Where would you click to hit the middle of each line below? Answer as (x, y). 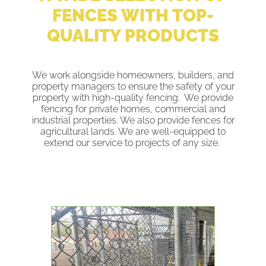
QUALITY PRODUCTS (133, 36)
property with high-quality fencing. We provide (133, 98)
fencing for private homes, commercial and (133, 109)
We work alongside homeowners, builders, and (133, 75)
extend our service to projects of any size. (133, 143)
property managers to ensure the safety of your (133, 87)
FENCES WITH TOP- (133, 16)
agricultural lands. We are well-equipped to (133, 132)
